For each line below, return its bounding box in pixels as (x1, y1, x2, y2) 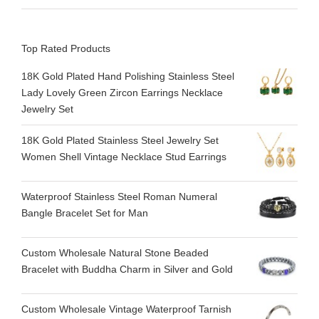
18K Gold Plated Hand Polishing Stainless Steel (21, 70, 234, 83)
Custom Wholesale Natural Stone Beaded (21, 247, 209, 259)
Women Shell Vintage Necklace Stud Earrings (21, 151, 226, 163)
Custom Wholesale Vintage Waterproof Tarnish (21, 303, 231, 315)
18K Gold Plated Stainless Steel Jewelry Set (21, 135, 219, 147)
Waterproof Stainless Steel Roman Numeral (21, 191, 217, 203)
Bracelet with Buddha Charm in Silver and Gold (21, 263, 233, 276)
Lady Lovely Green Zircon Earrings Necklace (21, 87, 223, 99)
